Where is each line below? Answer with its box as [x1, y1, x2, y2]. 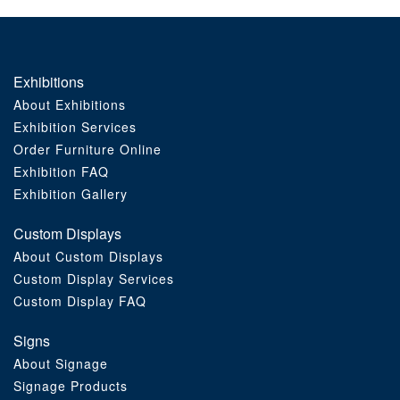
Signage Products [13, 377, 128, 395]
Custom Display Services [13, 270, 174, 287]
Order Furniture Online [13, 140, 162, 158]
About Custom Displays [13, 247, 163, 265]
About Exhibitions [13, 96, 126, 113]
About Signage [13, 354, 108, 372]
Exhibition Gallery [13, 185, 128, 203]
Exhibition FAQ [13, 162, 109, 180]
